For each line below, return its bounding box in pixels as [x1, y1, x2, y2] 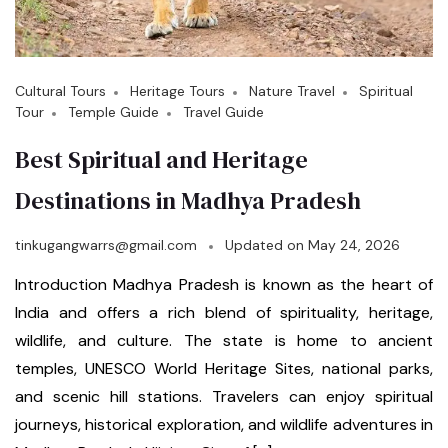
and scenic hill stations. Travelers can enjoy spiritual [15, 386, 433, 408]
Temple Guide [68, 103, 159, 122]
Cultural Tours [15, 82, 106, 101]
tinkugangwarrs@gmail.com [15, 236, 197, 255]
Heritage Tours [130, 82, 225, 101]
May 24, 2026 [308, 236, 400, 255]
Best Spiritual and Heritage [15, 143, 308, 177]
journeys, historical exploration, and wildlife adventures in [15, 414, 433, 436]
